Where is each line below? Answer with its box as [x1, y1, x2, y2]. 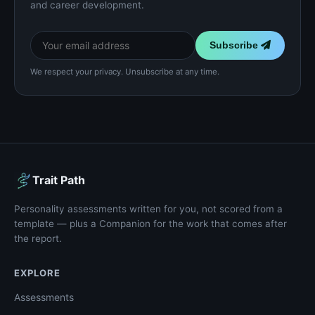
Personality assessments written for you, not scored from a [14, 202, 283, 214]
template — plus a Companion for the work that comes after [14, 217, 287, 229]
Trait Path [32, 173, 85, 188]
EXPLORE [14, 266, 61, 278]
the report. [14, 232, 62, 244]
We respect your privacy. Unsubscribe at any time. [30, 66, 219, 77]
